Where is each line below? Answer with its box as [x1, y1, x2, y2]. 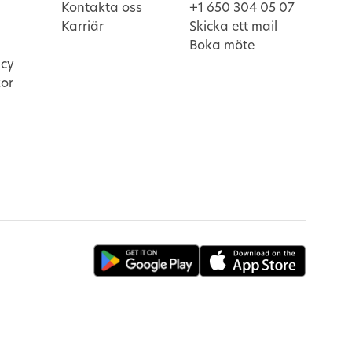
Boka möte [189, 36, 255, 55]
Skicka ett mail [189, 17, 277, 36]
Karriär [61, 17, 104, 36]
